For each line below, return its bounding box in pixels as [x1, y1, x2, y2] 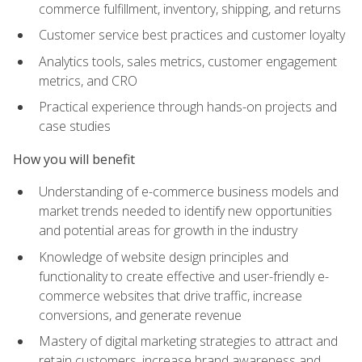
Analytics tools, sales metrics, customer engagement [39, 52, 337, 70]
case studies [39, 117, 111, 136]
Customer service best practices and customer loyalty [39, 26, 345, 44]
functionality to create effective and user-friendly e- [39, 267, 329, 285]
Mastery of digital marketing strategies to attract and [39, 332, 338, 351]
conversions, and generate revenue [39, 305, 242, 324]
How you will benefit [13, 149, 135, 168]
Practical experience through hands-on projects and [39, 98, 337, 116]
